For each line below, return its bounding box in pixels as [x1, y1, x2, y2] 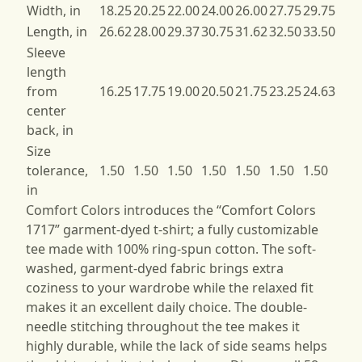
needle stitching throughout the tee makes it [26, 317, 300, 335]
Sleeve [27, 43, 65, 61]
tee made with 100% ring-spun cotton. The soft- [26, 239, 316, 258]
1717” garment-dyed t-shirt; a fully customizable [26, 220, 318, 238]
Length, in [27, 22, 87, 40]
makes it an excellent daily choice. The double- [26, 297, 307, 316]
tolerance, [27, 161, 88, 179]
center [27, 101, 66, 120]
